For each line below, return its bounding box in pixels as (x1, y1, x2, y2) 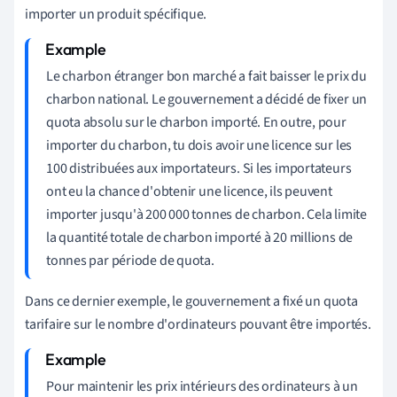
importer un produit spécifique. (25, 4, 207, 25)
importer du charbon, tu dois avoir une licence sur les (46, 136, 353, 156)
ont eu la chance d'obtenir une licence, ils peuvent (46, 182, 332, 202)
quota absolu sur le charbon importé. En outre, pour (46, 113, 346, 133)
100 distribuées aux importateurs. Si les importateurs (46, 159, 352, 179)
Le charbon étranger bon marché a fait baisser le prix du (46, 66, 367, 87)
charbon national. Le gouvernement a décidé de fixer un (46, 90, 368, 110)
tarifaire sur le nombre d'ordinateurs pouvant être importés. (25, 315, 371, 335)
